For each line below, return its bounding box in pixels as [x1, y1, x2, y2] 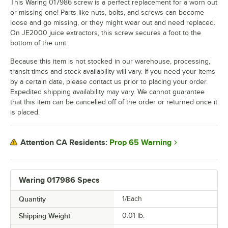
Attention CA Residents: [20, 138, 107, 148]
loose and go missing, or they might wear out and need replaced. [10, 18, 215, 26]
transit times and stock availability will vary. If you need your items [10, 67, 215, 75]
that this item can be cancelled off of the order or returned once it [10, 98, 217, 106]
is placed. [10, 108, 40, 116]
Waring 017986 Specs [19, 175, 100, 185]
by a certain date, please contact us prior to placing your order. [10, 77, 208, 85]
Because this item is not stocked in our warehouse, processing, [10, 57, 210, 65]
